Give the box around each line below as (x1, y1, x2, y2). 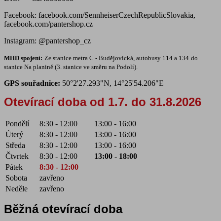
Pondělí (5, 119, 29, 128)
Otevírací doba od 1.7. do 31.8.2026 (4, 95, 201, 109)
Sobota (5, 174, 27, 183)
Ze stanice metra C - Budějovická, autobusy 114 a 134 (44, 54, 189, 62)
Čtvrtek (5, 152, 29, 161)
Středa (5, 141, 25, 150)
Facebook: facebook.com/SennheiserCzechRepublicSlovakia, (4, 11, 195, 20)
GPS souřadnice (4, 79, 58, 88)
